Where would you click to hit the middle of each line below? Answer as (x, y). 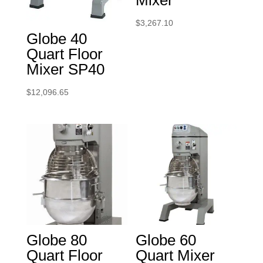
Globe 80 (56, 240)
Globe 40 (56, 39)
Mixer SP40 (65, 70)
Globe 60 (166, 240)
